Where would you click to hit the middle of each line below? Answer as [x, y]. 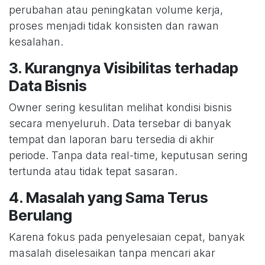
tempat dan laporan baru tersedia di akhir [112, 140]
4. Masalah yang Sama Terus [109, 198]
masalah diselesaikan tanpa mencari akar [112, 253]
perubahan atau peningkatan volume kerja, [116, 10]
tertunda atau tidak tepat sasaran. [93, 172]
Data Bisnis [48, 86]
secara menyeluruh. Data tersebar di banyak [120, 124]
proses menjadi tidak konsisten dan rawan [114, 26]
